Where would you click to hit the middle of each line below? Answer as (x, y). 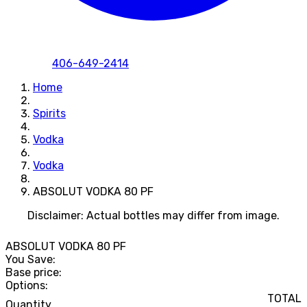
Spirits (49, 113)
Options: (27, 286)
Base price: (34, 273)
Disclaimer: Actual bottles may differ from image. (153, 215)
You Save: (30, 260)
